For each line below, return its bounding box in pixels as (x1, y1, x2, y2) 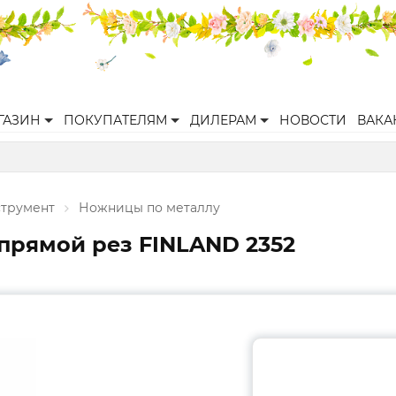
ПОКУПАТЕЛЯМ (64, 112, 167, 128)
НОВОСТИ (279, 112, 346, 128)
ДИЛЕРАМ (190, 112, 256, 128)
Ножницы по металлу (79, 200, 220, 216)
